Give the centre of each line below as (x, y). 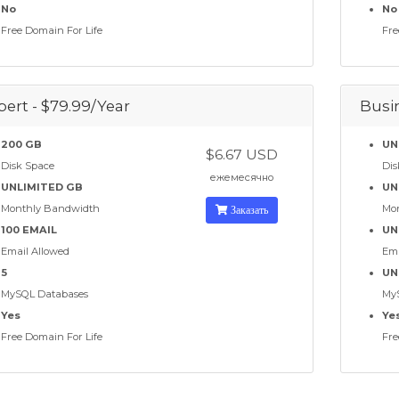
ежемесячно (241, 178)
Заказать (248, 210)
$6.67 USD (241, 155)
